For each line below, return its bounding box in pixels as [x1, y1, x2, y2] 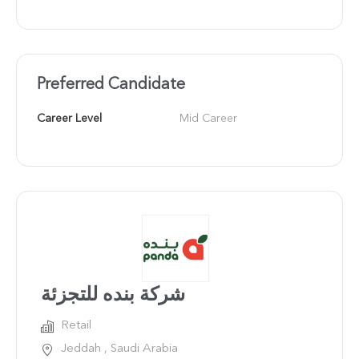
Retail [61, 320, 91, 333]
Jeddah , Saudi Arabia [61, 343, 178, 356]
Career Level [37, 112, 102, 124]
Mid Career [179, 112, 237, 124]
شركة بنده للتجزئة [41, 285, 185, 305]
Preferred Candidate [37, 76, 185, 93]
